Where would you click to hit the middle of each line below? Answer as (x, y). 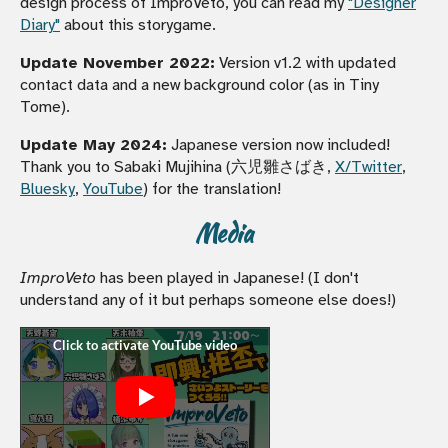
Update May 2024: (93, 144)
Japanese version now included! (278, 144)
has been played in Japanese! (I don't (227, 277)
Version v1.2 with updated (305, 62)
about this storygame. (138, 24)
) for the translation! (212, 188)
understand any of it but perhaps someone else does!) (208, 299)
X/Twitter (368, 166)
